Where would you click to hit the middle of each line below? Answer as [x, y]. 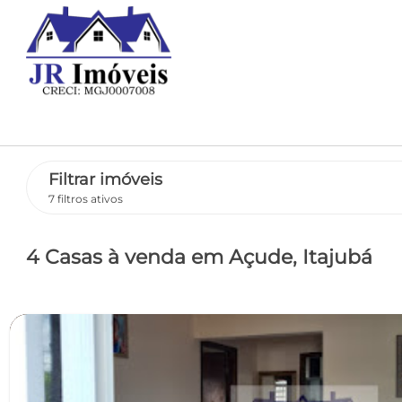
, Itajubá [332, 257]
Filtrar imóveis [105, 180]
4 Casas [66, 257]
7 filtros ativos [85, 198]
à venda [149, 257]
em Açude [241, 257]
